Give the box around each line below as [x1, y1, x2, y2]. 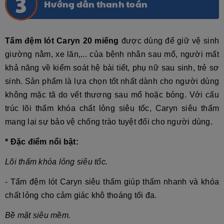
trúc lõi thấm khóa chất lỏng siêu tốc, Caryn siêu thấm [5, 104, 219, 112]
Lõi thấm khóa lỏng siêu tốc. [5, 157, 107, 166]
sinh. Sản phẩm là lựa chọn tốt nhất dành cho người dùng [5, 77, 219, 85]
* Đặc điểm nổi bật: [5, 137, 78, 146]
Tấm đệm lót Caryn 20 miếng [5, 36, 119, 45]
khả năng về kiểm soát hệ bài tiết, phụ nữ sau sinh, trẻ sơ [5, 63, 219, 72]
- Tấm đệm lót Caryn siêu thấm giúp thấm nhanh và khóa [5, 177, 219, 186]
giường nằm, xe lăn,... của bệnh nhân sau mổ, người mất [5, 50, 219, 58]
